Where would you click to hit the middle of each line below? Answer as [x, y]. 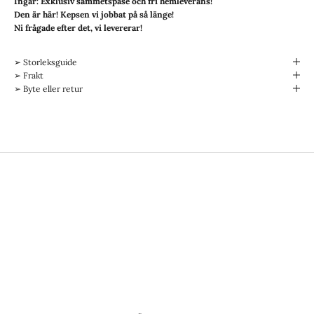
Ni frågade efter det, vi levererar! [79, 27]
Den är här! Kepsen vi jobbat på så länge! [95, 14]
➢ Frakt [29, 75]
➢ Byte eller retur [48, 88]
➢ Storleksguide [46, 62]
